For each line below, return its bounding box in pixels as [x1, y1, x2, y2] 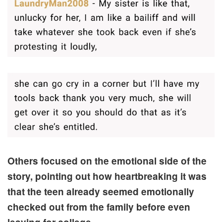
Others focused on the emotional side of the [7, 154, 207, 167]
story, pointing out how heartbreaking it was [7, 169, 207, 183]
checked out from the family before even [7, 200, 190, 214]
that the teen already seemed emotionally [7, 184, 194, 198]
